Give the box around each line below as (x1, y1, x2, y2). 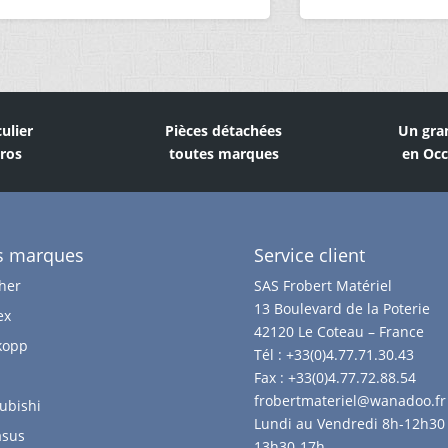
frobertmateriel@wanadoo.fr (253, 390, 446, 410)
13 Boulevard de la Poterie (253, 298, 430, 318)
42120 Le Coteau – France (253, 321, 424, 341)
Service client (253, 242, 365, 267)
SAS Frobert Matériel (253, 275, 392, 295)
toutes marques (168, 144, 279, 164)
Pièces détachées (165, 121, 283, 141)
